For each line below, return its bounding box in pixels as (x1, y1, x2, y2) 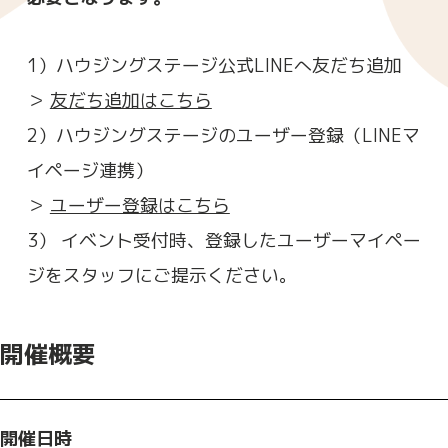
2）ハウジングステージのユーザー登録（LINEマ (26, 123, 420, 149)
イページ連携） (26, 158, 153, 184)
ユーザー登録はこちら (49, 193, 230, 219)
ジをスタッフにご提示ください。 (26, 263, 297, 289)
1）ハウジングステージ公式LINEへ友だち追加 (26, 53, 402, 79)
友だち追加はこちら (49, 88, 212, 114)
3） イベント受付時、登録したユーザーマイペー (26, 228, 421, 254)
